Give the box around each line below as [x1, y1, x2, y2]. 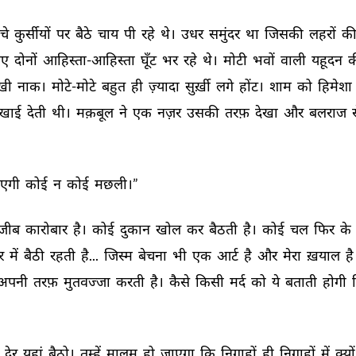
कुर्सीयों [14, 25, 53, 42]
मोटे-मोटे [52, 77, 99, 95]
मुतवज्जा [64, 273, 113, 290]
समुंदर [209, 25, 242, 42]
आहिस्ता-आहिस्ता [43, 51, 137, 68]
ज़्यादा [149, 77, 182, 95]
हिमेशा [318, 77, 354, 95]
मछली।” [95, 175, 141, 192]
